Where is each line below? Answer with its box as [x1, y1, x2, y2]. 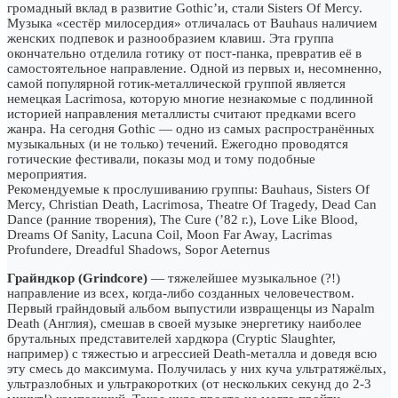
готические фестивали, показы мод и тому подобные [7, 151, 315, 166]
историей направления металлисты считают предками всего [7, 106, 356, 121]
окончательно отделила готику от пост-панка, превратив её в [7, 45, 362, 60]
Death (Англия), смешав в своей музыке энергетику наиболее [7, 315, 362, 330]
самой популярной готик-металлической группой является [7, 76, 346, 91]
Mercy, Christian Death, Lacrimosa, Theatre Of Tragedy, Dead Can [7, 196, 377, 211]
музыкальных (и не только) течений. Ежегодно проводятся [7, 136, 348, 151]
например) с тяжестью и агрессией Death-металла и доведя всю [7, 346, 377, 361]
